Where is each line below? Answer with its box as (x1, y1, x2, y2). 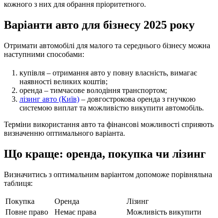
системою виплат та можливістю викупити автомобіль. (19, 103, 204, 112)
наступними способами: (4, 50, 84, 58)
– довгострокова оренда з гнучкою (79, 94, 196, 103)
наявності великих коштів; (19, 77, 108, 86)
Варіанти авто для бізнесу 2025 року (4, 18, 195, 31)
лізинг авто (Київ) (19, 94, 79, 103)
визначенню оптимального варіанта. (4, 128, 125, 137)
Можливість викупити (127, 207, 201, 216)
